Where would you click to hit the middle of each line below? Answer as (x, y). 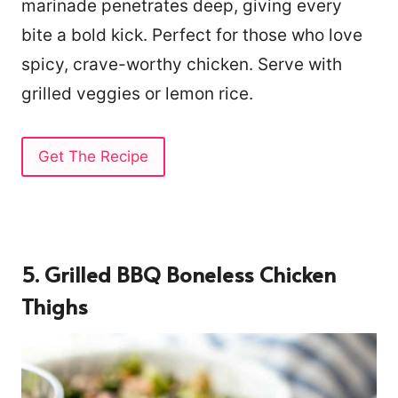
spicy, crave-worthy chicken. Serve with (182, 65)
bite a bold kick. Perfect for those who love (192, 36)
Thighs (55, 306)
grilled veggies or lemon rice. (137, 94)
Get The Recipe (93, 156)
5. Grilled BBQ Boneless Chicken (179, 274)
